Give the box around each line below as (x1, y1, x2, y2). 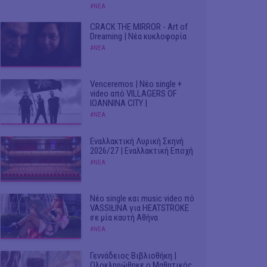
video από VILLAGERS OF (90, 88, 177, 99)
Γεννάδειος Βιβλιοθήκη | (90, 250, 176, 261)
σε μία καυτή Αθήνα (90, 212, 158, 223)
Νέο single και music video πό (90, 193, 194, 204)
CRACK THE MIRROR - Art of (90, 21, 188, 32)
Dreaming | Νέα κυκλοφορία (90, 31, 187, 42)
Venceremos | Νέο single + (90, 78, 182, 89)
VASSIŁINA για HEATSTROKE (90, 202, 189, 213)
